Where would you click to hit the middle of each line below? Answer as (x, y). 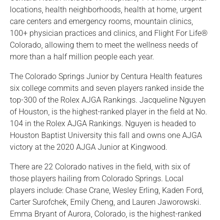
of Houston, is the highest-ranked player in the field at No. (109, 112)
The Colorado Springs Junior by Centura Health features (106, 77)
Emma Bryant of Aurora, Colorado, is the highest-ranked (106, 214)
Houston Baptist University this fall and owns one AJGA (106, 136)
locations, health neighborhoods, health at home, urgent (106, 10)
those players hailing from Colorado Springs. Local (97, 179)
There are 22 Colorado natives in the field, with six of (100, 167)
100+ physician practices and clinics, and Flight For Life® (109, 33)
